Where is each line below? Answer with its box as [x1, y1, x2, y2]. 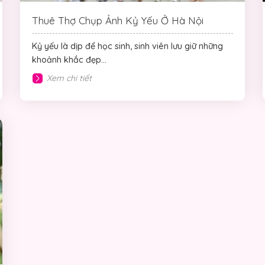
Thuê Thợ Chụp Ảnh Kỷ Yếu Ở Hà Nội [32, 14, 203, 27]
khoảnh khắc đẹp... [32, 54, 106, 66]
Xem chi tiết [47, 73, 92, 84]
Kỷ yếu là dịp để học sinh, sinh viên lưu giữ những [32, 41, 223, 52]
